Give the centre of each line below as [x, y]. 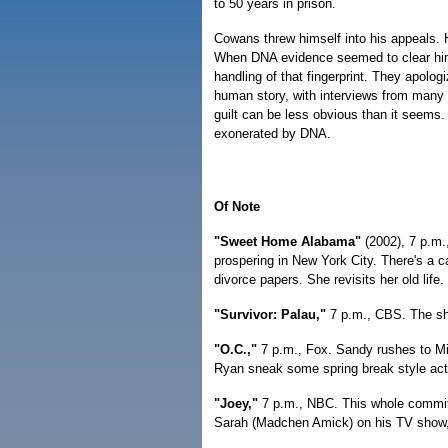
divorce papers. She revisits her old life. [329, 279]
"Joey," [236, 403]
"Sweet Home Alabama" [289, 241]
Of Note [237, 206]
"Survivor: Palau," [272, 314]
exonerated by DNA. [272, 133]
